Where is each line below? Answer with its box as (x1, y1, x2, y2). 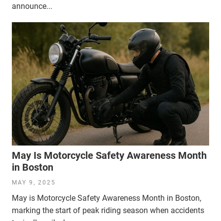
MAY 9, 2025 (12, 179, 56, 186)
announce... (12, 1, 52, 11)
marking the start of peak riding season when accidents (12, 205, 204, 215)
